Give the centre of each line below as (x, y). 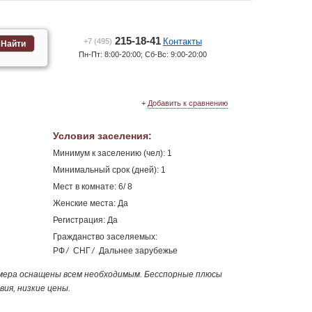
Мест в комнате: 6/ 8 (92, 187)
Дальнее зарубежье (137, 251)
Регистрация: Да (85, 220)
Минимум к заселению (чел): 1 (112, 153)
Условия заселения (100, 136)
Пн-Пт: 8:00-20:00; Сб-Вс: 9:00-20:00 (142, 54)
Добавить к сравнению (188, 103)
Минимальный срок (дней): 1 (109, 170)
